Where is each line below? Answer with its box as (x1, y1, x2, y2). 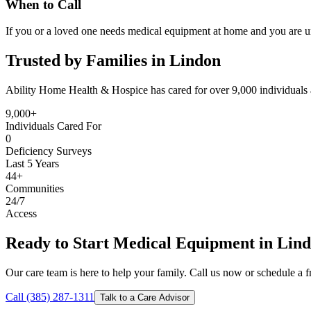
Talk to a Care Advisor (100, 292, 190, 303)
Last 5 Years (6, 158, 59, 170)
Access (6, 208, 37, 220)
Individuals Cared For (6, 120, 101, 133)
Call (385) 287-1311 (6, 290, 94, 303)
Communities (6, 183, 64, 195)
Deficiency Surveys (6, 145, 92, 158)
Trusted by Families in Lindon (6, 51, 221, 70)
